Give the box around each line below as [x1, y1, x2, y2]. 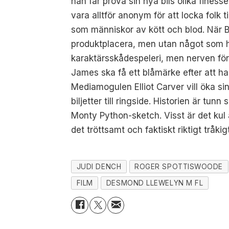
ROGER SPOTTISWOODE [134, 163, 223, 171]
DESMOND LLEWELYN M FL [106, 178, 203, 187]
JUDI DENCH [76, 163, 122, 171]
